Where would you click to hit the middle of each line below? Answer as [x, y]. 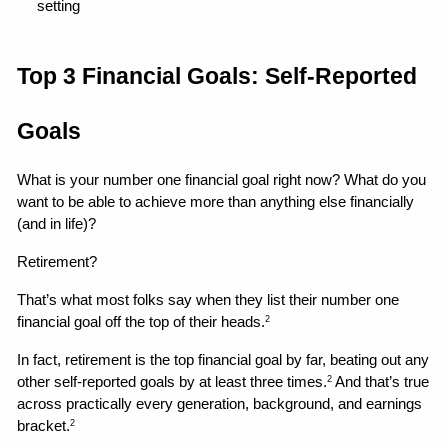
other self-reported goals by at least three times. [172, 381]
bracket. [44, 425]
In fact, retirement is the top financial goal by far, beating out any [223, 359]
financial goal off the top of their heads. [141, 321]
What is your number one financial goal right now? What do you [222, 179]
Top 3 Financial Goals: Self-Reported [217, 75]
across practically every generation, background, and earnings [220, 403]
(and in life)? [57, 223]
